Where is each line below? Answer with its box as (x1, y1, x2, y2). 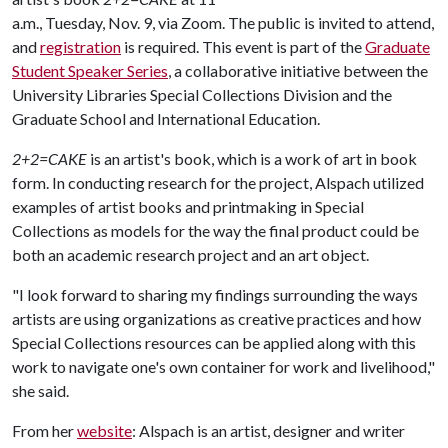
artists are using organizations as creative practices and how (12, 309, 421, 328)
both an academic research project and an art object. (12, 245, 369, 264)
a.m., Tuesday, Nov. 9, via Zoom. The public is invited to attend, (12, 13, 434, 32)
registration (40, 37, 121, 56)
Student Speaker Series (12, 61, 168, 80)
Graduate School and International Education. (12, 109, 320, 128)
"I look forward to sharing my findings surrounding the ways (12, 285, 418, 304)
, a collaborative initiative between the (168, 61, 428, 80)
